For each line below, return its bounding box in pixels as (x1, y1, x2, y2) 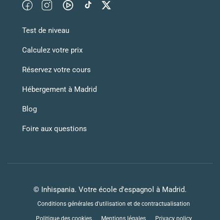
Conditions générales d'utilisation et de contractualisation (37, 200, 190, 208)
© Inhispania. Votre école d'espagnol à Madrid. (33, 185, 187, 194)
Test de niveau (22, 26, 69, 35)
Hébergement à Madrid (22, 85, 97, 94)
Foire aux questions (22, 124, 87, 134)
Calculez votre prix (22, 46, 82, 55)
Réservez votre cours (22, 65, 91, 75)
